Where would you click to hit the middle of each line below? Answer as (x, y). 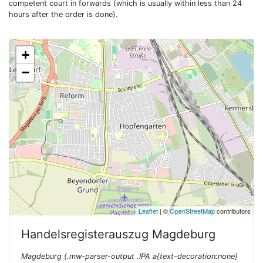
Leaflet (148, 211)
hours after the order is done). (63, 14)
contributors (233, 211)
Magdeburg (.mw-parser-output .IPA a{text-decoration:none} (129, 256)
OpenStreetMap (192, 211)
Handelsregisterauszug (87, 234)
